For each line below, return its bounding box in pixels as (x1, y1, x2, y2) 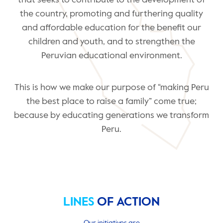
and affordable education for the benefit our (22, 23, 201, 33)
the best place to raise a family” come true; (26, 97, 197, 107)
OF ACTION (95, 196, 160, 209)
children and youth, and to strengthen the (28, 37, 195, 47)
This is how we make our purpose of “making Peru (14, 83, 209, 93)
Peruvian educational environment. (41, 51, 182, 61)
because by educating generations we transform (14, 111, 209, 120)
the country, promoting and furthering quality (20, 9, 203, 19)
